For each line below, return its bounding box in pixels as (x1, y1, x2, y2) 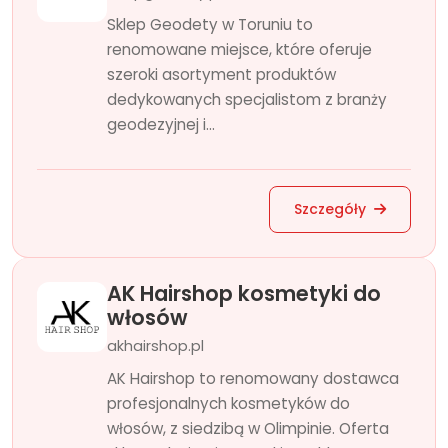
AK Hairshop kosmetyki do (107, 279, 381, 308)
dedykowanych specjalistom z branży (107, 89, 387, 110)
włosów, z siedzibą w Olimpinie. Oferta (107, 418, 389, 439)
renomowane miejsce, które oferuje (107, 39, 372, 60)
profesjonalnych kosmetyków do (107, 393, 350, 414)
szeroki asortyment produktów (107, 64, 336, 85)
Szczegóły (294, 199, 370, 219)
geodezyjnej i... (107, 114, 215, 135)
